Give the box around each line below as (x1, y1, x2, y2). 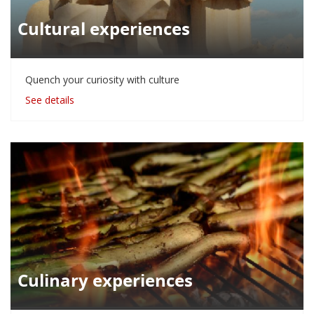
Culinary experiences (18, 268, 193, 292)
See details (25, 93, 74, 107)
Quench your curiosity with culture (25, 72, 179, 86)
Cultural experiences (18, 16, 190, 41)
